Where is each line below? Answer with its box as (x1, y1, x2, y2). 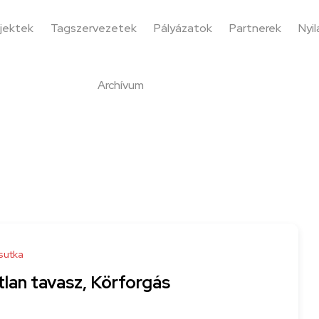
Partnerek (229, 21, 281, 36)
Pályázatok (153, 21, 212, 36)
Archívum (97, 78, 144, 93)
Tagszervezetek (50, 21, 137, 36)
